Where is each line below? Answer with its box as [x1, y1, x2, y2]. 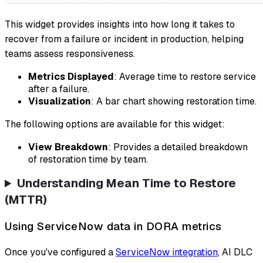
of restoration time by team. [28, 153, 148, 166]
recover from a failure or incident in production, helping [5, 33, 244, 46]
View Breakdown [28, 141, 108, 154]
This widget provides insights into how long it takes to [5, 18, 235, 31]
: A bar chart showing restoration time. [91, 95, 257, 108]
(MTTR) [5, 192, 47, 208]
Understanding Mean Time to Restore [17, 176, 237, 191]
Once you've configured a [5, 245, 116, 258]
